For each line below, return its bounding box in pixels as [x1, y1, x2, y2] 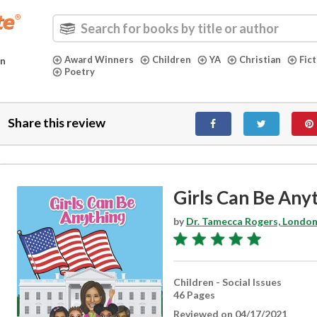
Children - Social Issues [173, 276, 282, 288]
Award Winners [64, 54, 134, 65]
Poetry [64, 66, 95, 77]
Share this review [7, 115, 105, 130]
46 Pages [173, 289, 215, 301]
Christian [239, 54, 281, 65]
